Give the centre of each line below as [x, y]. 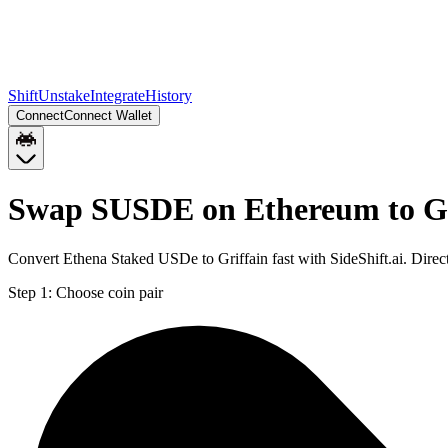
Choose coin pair [109, 292]
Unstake [64, 95]
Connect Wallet [108, 115]
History [168, 95]
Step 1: [30, 292]
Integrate [117, 95]
